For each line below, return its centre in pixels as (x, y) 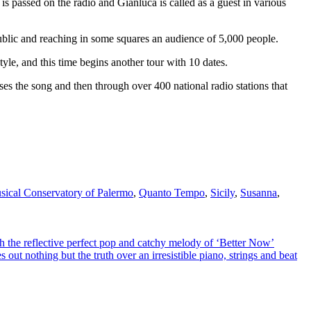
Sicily (222, 192)
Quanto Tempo (172, 192)
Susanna (259, 192)
